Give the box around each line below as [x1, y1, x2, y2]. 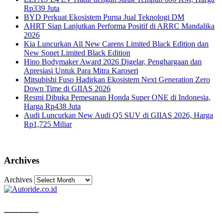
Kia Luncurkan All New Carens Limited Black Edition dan [24, 40, 209, 49]
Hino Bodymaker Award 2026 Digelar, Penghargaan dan [24, 57, 202, 66]
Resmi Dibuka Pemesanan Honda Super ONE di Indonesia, [24, 93, 211, 102]
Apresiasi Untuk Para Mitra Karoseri [24, 66, 138, 75]
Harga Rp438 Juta [24, 102, 81, 111]
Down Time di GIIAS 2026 [24, 84, 111, 93]
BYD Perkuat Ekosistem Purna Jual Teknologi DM [24, 13, 184, 22]
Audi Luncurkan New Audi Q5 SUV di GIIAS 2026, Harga [24, 111, 213, 120]
